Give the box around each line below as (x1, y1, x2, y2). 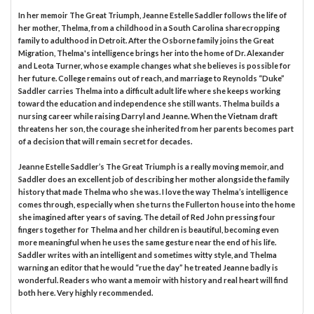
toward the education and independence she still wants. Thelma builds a (18, 98, 280, 108)
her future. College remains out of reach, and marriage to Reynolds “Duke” (18, 73, 285, 83)
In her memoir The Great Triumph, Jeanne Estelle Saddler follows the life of (18, 10, 287, 20)
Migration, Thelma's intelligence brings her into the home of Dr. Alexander (18, 48, 285, 57)
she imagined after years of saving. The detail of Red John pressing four (18, 212, 275, 221)
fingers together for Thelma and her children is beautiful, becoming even (18, 224, 279, 234)
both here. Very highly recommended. (18, 287, 153, 297)
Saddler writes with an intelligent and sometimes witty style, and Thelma (18, 250, 277, 259)
